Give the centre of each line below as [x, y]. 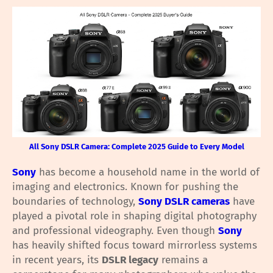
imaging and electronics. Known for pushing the [125, 186]
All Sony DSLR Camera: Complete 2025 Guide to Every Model [136, 146]
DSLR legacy [130, 260]
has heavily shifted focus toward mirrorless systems [135, 245]
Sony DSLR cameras [184, 201]
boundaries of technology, [75, 201]
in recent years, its [57, 260]
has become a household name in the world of [148, 172]
